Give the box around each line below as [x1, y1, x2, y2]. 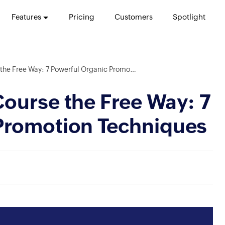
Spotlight [172, 13, 205, 21]
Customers [114, 13, 153, 21]
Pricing [68, 13, 94, 21]
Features [11, 13, 41, 21]
